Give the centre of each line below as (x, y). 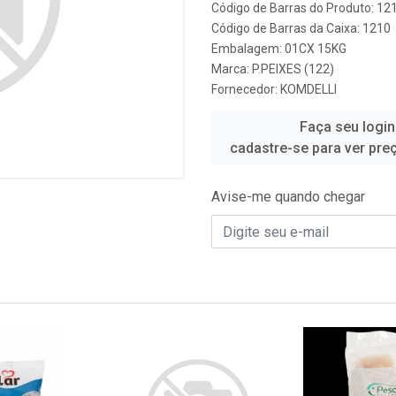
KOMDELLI (308, 89)
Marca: (232, 69)
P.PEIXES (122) (293, 69)
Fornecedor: (246, 89)
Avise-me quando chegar (288, 197)
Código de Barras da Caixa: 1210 (301, 28)
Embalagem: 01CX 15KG (279, 49)
